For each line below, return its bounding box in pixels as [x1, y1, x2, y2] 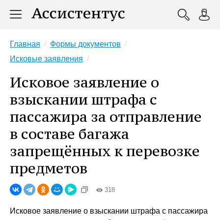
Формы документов [50, 40, 121, 48]
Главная [10, 40, 40, 48]
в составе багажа [10, 125, 129, 143]
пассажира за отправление [10, 108, 202, 126]
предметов [10, 159, 87, 177]
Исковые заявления [10, 55, 83, 63]
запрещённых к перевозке [10, 142, 200, 160]
